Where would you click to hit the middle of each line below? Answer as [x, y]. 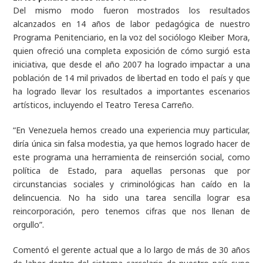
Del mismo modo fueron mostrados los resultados [131, 11]
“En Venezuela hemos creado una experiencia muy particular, [131, 130]
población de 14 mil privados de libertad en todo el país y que [131, 78]
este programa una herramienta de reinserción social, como [131, 157]
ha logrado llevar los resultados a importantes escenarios [131, 92]
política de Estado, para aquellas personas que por [131, 171]
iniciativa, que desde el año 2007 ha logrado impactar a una [131, 65]
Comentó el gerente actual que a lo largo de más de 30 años [131, 250]
